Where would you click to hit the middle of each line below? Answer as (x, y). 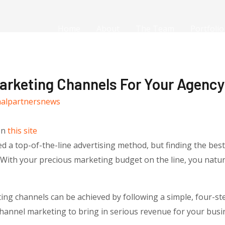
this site (22, 131)
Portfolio (207, 28)
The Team (155, 28)
